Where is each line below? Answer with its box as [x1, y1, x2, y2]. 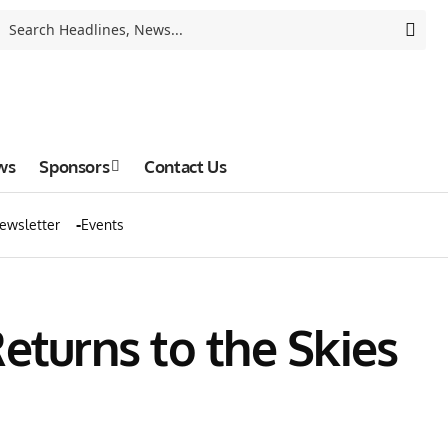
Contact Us [144, 155, 227, 177]
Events [81, 216, 124, 233]
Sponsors [39, 155, 110, 177]
